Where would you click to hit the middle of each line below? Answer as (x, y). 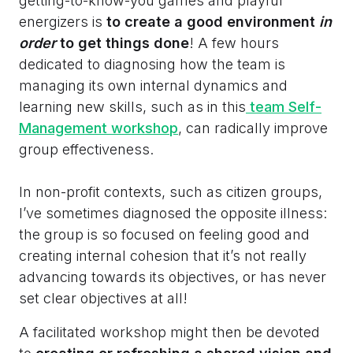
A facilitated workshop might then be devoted (169, 333)
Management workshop (98, 128)
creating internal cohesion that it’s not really (163, 256)
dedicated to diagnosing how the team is (152, 65)
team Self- (284, 107)
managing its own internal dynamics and (153, 86)
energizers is (63, 22)
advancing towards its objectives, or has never (173, 277)
